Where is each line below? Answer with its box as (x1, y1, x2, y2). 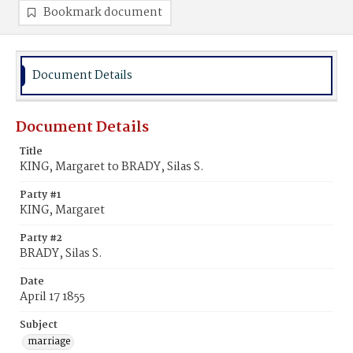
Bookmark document (43, 3, 162, 22)
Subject (20, 317, 58, 333)
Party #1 (20, 187, 61, 203)
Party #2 (20, 230, 62, 247)
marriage (28, 333, 71, 350)
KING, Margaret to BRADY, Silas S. (20, 158, 204, 176)
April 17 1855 (20, 288, 85, 307)
